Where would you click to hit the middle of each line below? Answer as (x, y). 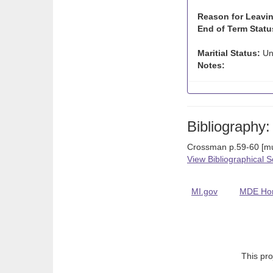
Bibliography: (229, 126)
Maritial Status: (229, 53)
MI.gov (204, 191)
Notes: (211, 65)
